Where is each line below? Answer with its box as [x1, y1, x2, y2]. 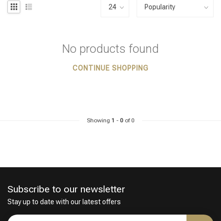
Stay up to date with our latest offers [7, 198, 121, 206]
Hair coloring [126, 203, 165, 211]
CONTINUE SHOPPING [73, 64, 148, 72]
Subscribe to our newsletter [7, 184, 125, 195]
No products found [62, 42, 159, 56]
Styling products [18, 203, 69, 211]
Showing [86, 117, 111, 124]
